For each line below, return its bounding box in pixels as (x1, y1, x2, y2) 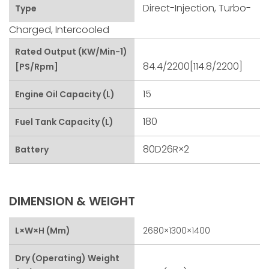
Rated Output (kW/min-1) (15, 45, 127, 58)
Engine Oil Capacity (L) (15, 88, 115, 100)
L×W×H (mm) (15, 224, 70, 237)
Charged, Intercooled (9, 22, 109, 37)
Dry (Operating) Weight (15, 252, 119, 264)
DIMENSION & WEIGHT (9, 192, 135, 210)
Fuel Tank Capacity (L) (15, 115, 113, 128)
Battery (15, 143, 49, 156)
